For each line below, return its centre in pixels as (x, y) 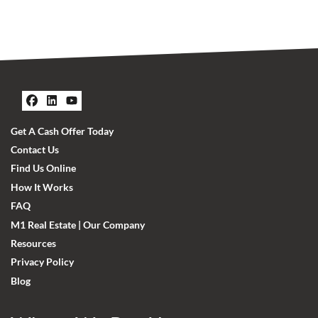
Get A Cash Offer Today (62, 131)
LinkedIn (89, 115)
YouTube (110, 115)
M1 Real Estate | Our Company (78, 225)
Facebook (74, 115)
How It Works (42, 187)
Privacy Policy (42, 262)
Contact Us (35, 150)
